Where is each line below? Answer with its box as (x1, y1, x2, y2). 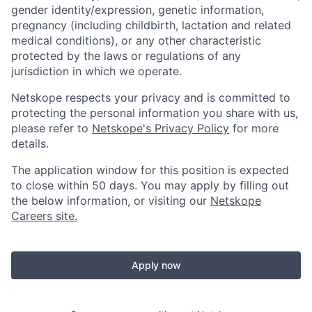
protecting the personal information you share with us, (11, 105, 298, 120)
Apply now (131, 258, 181, 271)
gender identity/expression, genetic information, (11, 2, 264, 17)
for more (229, 120, 279, 135)
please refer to (11, 120, 92, 135)
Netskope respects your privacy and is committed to (11, 90, 290, 104)
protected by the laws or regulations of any (11, 48, 241, 63)
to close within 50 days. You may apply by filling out (11, 178, 289, 192)
